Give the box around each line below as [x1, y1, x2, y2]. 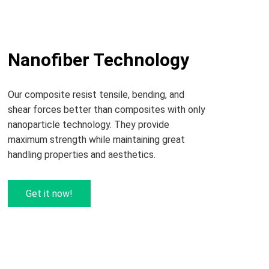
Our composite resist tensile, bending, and [7, 88, 184, 100]
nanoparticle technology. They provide [7, 118, 169, 130]
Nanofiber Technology [7, 49, 189, 70]
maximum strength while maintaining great [7, 133, 185, 145]
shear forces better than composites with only [7, 103, 205, 115]
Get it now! [25, 187, 73, 199]
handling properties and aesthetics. [7, 148, 156, 160]
